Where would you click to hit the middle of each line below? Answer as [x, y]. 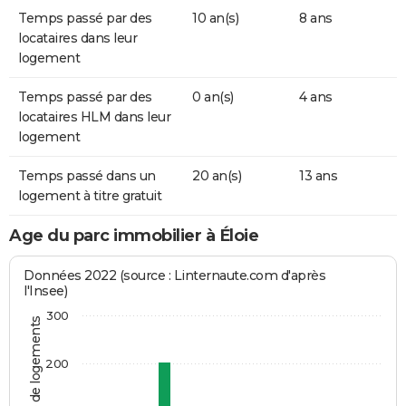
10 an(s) [215, 19]
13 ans [318, 176]
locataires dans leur [77, 39]
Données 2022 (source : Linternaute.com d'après [175, 275]
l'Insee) [46, 290]
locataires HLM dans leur [94, 117]
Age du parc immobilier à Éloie [134, 236]
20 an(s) [217, 176]
